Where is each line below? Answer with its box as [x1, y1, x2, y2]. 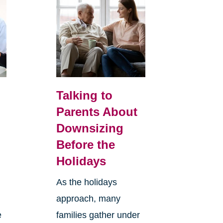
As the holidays [56, 177, 117, 188]
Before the [56, 138, 115, 152]
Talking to [56, 89, 112, 103]
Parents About [56, 105, 137, 119]
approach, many [56, 194, 120, 204]
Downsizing [56, 121, 123, 135]
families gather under [56, 210, 140, 221]
